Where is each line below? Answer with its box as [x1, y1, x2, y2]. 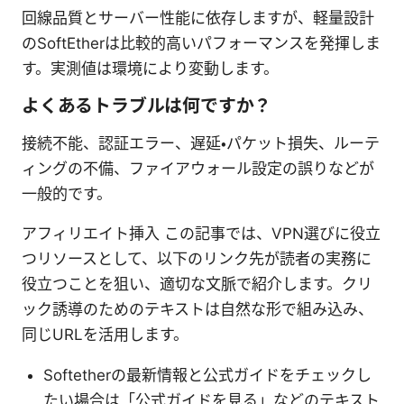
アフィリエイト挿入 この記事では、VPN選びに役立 [22, 224, 381, 243]
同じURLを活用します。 [22, 325, 188, 344]
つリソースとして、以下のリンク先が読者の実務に [22, 249, 372, 268]
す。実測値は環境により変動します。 [22, 59, 279, 78]
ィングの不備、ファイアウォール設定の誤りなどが [22, 159, 374, 178]
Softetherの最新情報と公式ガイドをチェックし [43, 365, 372, 384]
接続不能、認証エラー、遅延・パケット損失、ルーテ [22, 133, 380, 152]
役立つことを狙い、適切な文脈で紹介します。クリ [22, 274, 372, 293]
